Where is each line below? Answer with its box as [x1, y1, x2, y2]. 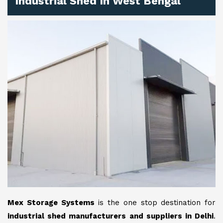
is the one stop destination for [94, 198, 216, 207]
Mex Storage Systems [7, 198, 95, 207]
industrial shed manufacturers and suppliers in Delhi [7, 211, 214, 221]
